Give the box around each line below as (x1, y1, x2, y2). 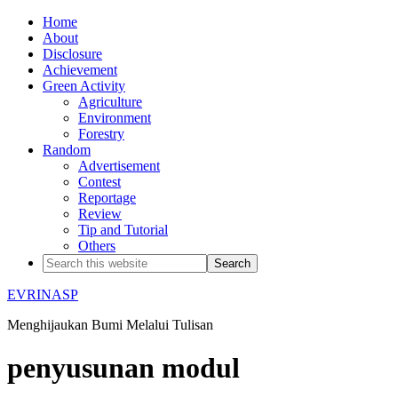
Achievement (43, 62, 117, 77)
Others (78, 238, 115, 253)
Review (78, 206, 122, 221)
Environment (78, 110, 151, 125)
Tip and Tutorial (78, 222, 168, 237)
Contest (78, 174, 121, 189)
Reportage (78, 190, 136, 205)
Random (43, 142, 91, 157)
